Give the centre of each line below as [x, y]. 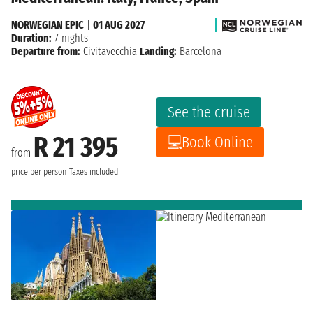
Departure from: [46, 51]
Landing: [158, 51]
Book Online [217, 142]
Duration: [31, 38]
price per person [39, 172]
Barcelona [199, 51]
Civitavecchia [110, 51]
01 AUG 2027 [119, 24]
